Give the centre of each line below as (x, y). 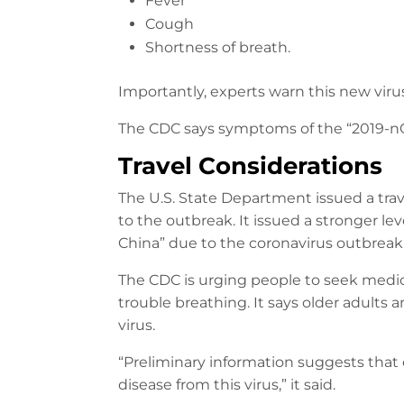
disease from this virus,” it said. (227, 384)
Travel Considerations (250, 165)
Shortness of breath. (218, 47)
